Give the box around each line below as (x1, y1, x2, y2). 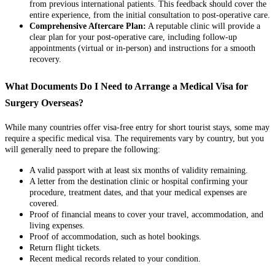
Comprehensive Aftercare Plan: (29, 21, 146, 31)
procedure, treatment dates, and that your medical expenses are (29, 188, 247, 198)
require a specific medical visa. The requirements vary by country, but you (5, 134, 264, 144)
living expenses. (29, 221, 85, 231)
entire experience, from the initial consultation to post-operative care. (29, 10, 270, 20)
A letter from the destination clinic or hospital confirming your (29, 177, 248, 187)
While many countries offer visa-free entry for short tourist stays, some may (5, 123, 269, 133)
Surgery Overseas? (5, 97, 83, 108)
